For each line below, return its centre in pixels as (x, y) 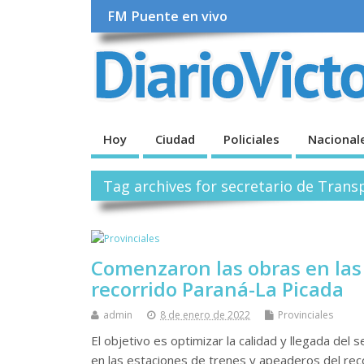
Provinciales (305, 315)
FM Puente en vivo (168, 17)
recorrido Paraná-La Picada (217, 289)
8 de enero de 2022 (205, 315)
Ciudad (175, 139)
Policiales (251, 139)
